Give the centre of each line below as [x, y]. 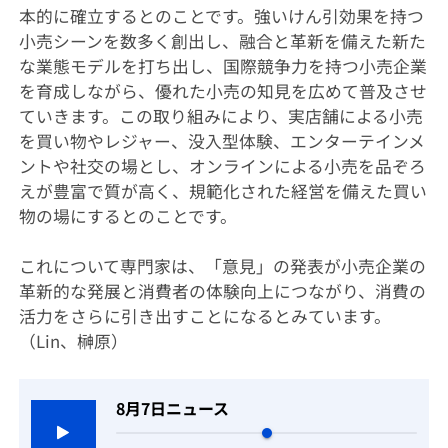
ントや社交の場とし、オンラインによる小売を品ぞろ [222, 166]
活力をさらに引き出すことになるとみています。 [204, 316]
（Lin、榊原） [73, 341]
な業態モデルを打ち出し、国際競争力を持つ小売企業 [222, 66]
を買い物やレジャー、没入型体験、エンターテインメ [221, 141]
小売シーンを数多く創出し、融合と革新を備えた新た [222, 41]
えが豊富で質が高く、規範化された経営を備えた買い [222, 191]
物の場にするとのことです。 [127, 216]
